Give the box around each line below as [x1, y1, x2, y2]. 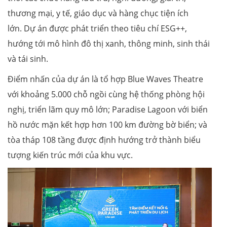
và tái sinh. [8, 53, 48, 64]
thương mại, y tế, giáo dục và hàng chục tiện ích [8, 7, 188, 19]
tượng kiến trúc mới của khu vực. [8, 149, 133, 161]
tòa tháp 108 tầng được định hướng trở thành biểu [8, 134, 201, 145]
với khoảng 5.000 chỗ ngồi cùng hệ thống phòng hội [8, 88, 205, 100]
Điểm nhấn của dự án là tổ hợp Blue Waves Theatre [8, 73, 203, 85]
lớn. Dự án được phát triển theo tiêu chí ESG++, [8, 22, 187, 34]
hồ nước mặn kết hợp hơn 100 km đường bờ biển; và [8, 119, 207, 130]
